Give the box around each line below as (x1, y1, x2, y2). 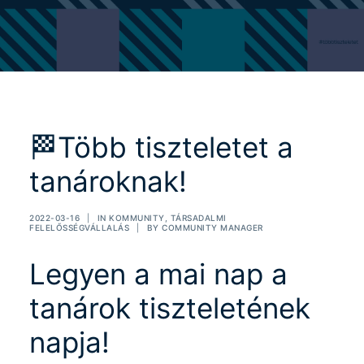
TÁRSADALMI (170, 213, 227, 223)
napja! (29, 325, 110, 359)
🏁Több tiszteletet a (29, 130, 293, 164)
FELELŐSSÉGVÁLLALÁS (29, 223, 129, 232)
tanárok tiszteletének (29, 291, 310, 325)
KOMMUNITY (109, 213, 165, 223)
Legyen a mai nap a (29, 257, 288, 291)
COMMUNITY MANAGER (162, 223, 263, 232)
